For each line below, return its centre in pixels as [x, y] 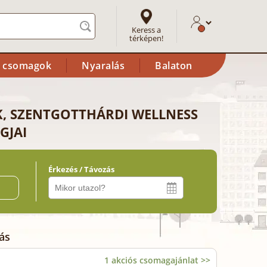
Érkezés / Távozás [81, 169]
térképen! [147, 38]
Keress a [147, 30]
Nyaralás [103, 66]
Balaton [174, 66]
